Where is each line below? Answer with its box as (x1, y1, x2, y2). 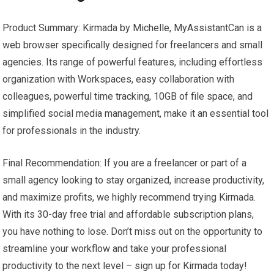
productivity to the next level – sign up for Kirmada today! (2, 259, 248, 272)
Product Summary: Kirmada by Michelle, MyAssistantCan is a (2, 21, 262, 34)
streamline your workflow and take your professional (2, 242, 227, 254)
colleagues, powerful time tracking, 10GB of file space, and (2, 90, 253, 102)
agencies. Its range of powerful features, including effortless (2, 56, 263, 68)
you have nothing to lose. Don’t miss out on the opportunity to (2, 225, 263, 237)
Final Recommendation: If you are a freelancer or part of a (2, 157, 247, 169)
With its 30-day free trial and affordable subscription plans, (2, 208, 254, 220)
